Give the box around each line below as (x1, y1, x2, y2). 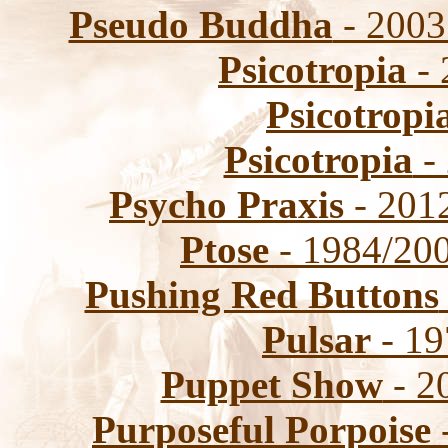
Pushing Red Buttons (84, 273, 439, 316)
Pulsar (262, 318, 371, 361)
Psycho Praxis (109, 183, 344, 226)
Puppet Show (160, 363, 383, 406)
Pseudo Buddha (68, 3, 333, 46)
